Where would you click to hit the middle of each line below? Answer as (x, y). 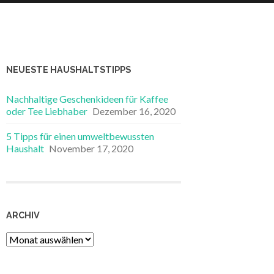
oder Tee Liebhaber (47, 111)
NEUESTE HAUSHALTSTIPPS (68, 69)
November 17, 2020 (91, 148)
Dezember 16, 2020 (134, 111)
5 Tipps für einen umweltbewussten (80, 136)
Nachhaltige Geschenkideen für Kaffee (87, 99)
